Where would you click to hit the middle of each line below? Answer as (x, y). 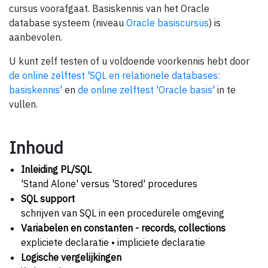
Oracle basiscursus (167, 22)
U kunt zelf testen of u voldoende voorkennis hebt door (129, 61)
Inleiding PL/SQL (56, 169)
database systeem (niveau (68, 22)
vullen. (23, 104)
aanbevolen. (36, 37)
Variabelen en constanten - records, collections (123, 228)
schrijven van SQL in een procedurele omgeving (123, 213)
